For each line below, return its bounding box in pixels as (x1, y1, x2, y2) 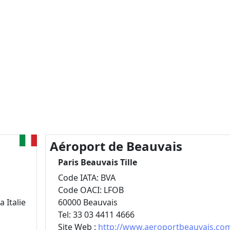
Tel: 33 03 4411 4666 (57, 209, 135, 220)
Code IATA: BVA (57, 172, 116, 183)
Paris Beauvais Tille (57, 157, 137, 168)
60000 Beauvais (57, 197, 118, 208)
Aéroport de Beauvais (49, 138, 182, 155)
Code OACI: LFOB (57, 184, 124, 196)
